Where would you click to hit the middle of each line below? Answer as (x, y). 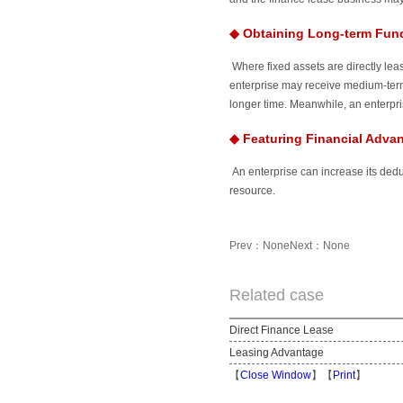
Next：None (320, 246)
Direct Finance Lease (282, 330)
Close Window (276, 375)
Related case (277, 295)
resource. (252, 191)
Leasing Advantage (277, 353)
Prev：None (260, 246)
